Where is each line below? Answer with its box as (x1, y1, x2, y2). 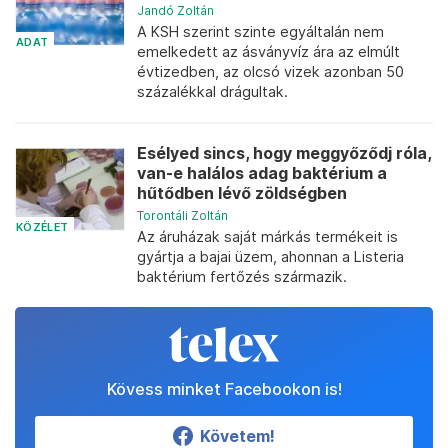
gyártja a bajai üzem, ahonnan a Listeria (137, 248, 404, 265)
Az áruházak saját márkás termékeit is (137, 228, 398, 245)
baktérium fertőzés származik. (137, 268, 347, 285)
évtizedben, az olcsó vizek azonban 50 (137, 63, 404, 80)
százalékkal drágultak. (137, 83, 288, 100)
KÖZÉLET (16, 220, 69, 234)
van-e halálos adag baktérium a (137, 164, 387, 183)
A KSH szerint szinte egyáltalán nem (137, 23, 384, 40)
